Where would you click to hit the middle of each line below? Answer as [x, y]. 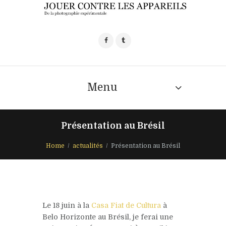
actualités [88, 146]
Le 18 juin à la [67, 205]
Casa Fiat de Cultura [126, 205]
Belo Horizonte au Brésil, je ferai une [108, 217]
